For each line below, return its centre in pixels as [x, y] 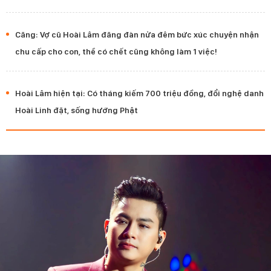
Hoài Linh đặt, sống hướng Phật [77, 110]
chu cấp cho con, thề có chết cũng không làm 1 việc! [116, 51]
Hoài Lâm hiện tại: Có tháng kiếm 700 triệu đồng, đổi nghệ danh [139, 93]
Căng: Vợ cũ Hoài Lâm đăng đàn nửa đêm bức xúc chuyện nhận [137, 34]
